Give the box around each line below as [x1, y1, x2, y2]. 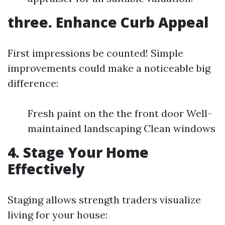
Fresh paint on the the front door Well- [28, 107, 212, 120]
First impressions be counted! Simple [8, 47, 183, 59]
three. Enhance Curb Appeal [8, 13, 208, 32]
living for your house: [8, 208, 107, 221]
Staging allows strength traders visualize [8, 193, 201, 206]
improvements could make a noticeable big [8, 62, 210, 74]
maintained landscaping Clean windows [28, 122, 215, 135]
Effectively [8, 159, 85, 178]
